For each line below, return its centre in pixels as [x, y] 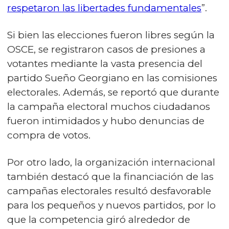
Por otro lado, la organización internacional [111, 163]
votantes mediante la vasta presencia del [105, 64]
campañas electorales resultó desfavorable [109, 191]
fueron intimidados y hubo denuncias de [106, 121]
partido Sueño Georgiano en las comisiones [112, 78]
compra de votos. [49, 135]
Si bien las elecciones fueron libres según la [111, 35]
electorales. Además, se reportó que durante [113, 93]
